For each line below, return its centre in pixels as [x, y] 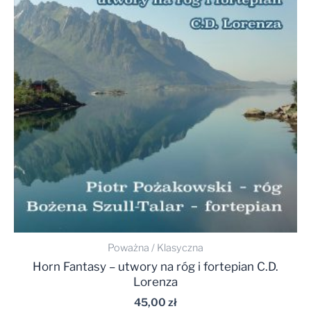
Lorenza [155, 282]
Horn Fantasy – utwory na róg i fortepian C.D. [155, 267]
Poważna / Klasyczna [155, 248]
